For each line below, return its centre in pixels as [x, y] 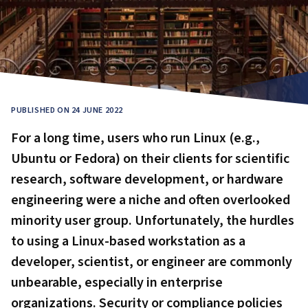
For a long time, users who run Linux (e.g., [135, 138]
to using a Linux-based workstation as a [128, 241]
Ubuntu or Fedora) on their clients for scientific [150, 159]
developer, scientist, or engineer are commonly [152, 262]
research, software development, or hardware [147, 179]
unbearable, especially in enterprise [117, 283]
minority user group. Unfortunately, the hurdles [153, 221]
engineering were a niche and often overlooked [151, 200]
